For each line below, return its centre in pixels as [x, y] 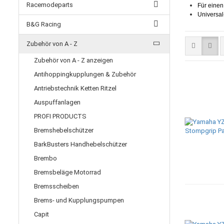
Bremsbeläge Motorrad [67, 172]
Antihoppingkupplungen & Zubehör [85, 74]
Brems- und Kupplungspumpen [79, 200]
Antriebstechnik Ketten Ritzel [75, 88]
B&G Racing [44, 24]
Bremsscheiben [56, 186]
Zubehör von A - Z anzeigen [73, 60]
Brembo [45, 158]
